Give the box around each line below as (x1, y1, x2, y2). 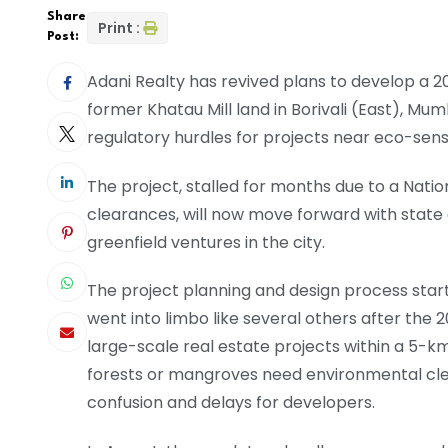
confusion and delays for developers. (87, 391, 375, 415)
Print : (98, 17, 140, 38)
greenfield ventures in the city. (87, 230, 325, 254)
